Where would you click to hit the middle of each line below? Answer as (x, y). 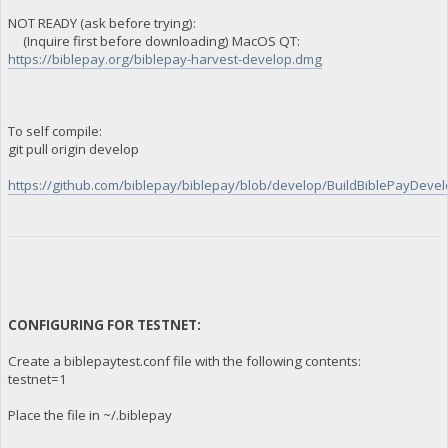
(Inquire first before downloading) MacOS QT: (153, 40)
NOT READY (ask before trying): (101, 22)
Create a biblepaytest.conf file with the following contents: (184, 360)
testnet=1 (37, 378)
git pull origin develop (73, 148)
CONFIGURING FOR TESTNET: (104, 324)
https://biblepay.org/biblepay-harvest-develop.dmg (164, 58)
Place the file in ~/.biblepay (89, 414)
